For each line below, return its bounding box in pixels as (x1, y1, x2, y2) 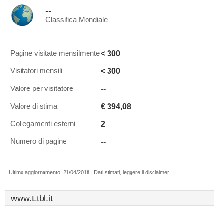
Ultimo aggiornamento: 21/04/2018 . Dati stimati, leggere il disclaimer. (9, 169, 170, 175)
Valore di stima (10, 102, 57, 110)
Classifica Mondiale (45, 16, 108, 23)
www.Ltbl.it (11, 194, 53, 203)
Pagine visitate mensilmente (10, 49, 100, 57)
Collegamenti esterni (10, 120, 75, 128)
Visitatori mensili (10, 67, 62, 75)
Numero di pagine (10, 137, 66, 145)
